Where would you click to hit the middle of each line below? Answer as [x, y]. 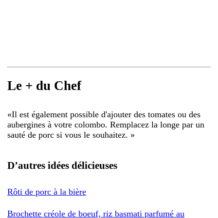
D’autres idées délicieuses [62, 165]
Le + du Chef [44, 86]
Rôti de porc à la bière [47, 191]
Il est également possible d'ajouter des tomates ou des [106, 114]
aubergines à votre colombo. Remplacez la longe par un [106, 124]
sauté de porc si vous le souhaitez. [69, 135]
